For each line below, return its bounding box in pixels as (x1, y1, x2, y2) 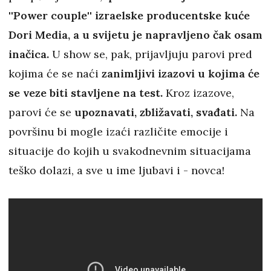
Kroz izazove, (163, 86, 234, 100)
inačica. (8, 47, 52, 62)
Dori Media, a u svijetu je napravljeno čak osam (8, 28, 263, 42)
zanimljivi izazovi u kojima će (102, 67, 260, 81)
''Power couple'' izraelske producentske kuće (8, 8, 250, 23)
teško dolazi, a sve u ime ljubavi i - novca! (8, 163, 227, 178)
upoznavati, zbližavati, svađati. (74, 105, 240, 120)
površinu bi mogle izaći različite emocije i (8, 125, 228, 139)
